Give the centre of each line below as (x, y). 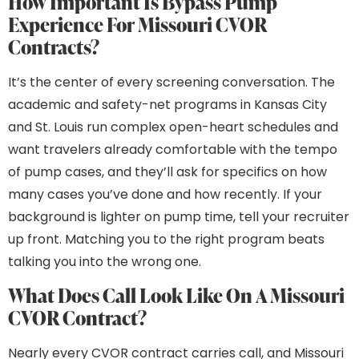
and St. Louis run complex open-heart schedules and (173, 127)
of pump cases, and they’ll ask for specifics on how (167, 171)
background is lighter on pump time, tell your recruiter (179, 216)
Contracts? (54, 46)
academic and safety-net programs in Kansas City (167, 104)
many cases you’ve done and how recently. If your (165, 194)
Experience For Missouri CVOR (137, 24)
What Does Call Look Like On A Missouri (176, 296)
